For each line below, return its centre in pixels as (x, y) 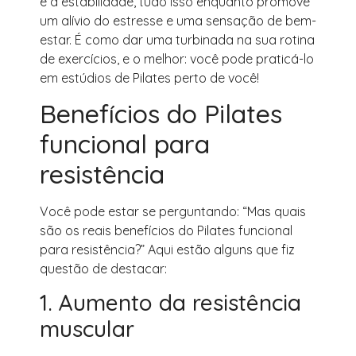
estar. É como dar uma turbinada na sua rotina (177, 39)
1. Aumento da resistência (170, 303)
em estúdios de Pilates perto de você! (149, 77)
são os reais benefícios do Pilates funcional (166, 230)
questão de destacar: (103, 268)
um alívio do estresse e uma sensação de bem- (178, 20)
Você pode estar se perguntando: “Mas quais (173, 211)
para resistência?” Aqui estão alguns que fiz (167, 249)
